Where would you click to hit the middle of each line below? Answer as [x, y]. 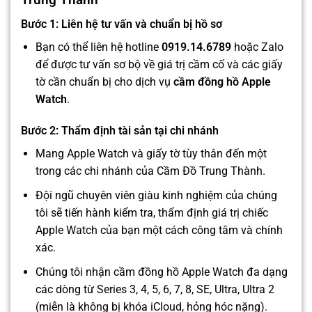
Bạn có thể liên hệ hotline [98, 47]
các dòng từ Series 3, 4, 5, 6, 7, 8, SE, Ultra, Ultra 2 [155, 289]
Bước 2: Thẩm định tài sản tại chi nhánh [120, 131]
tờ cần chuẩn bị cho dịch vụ [104, 81]
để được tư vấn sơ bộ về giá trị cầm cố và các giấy [159, 64]
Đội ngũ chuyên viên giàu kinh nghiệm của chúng [156, 196]
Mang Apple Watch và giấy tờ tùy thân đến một [151, 154]
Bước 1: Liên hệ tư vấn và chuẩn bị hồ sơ [122, 24]
